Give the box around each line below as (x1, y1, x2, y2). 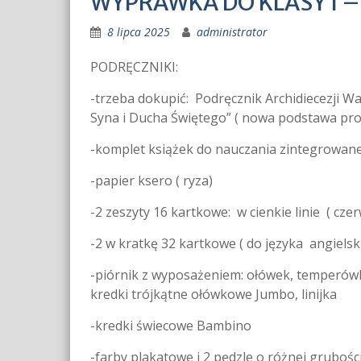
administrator (197, 24, 268, 40)
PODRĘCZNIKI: (90, 58, 178, 77)
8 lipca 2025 (107, 24, 170, 40)
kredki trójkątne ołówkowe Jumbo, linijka (90, 285, 337, 304)
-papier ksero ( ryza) (90, 172, 213, 190)
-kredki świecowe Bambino (90, 317, 251, 335)
